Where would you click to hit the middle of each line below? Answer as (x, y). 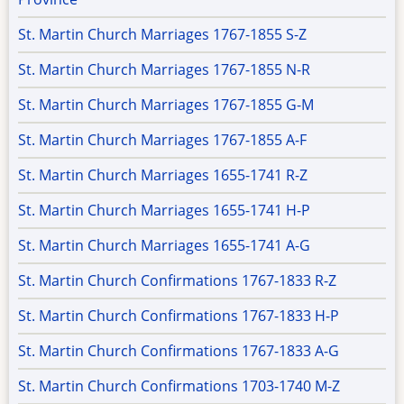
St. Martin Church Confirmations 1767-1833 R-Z (177, 281)
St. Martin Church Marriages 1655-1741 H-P (164, 211)
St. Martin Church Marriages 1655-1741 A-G (164, 246)
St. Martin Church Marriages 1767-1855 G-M (166, 105)
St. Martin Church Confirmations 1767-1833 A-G (179, 351)
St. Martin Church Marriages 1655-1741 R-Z (163, 175)
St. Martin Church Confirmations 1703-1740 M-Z (179, 386)
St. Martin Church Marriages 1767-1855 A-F (162, 140)
